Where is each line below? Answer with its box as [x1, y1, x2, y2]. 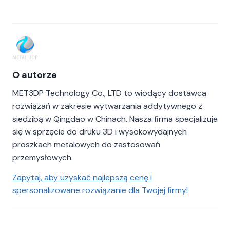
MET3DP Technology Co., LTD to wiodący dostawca [12, 87, 206, 99]
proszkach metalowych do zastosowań [12, 139, 160, 150]
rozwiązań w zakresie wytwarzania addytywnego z [12, 100, 202, 111]
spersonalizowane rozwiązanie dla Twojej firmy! [12, 184, 188, 196]
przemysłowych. [12, 151, 73, 163]
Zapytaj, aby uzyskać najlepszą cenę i [12, 171, 152, 183]
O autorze [12, 68, 57, 81]
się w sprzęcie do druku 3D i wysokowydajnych [12, 126, 187, 137]
